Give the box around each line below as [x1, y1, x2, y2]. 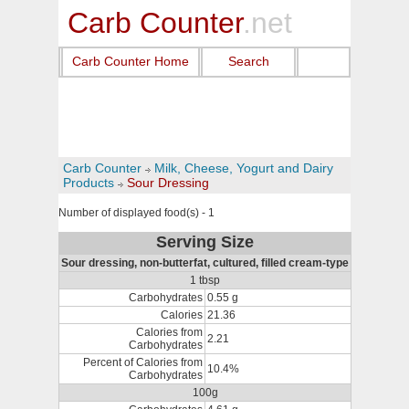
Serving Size [156, 233, 254, 251]
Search [227, 54, 269, 68]
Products [63, 175, 114, 190]
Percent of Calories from [83, 356, 203, 369]
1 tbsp [190, 274, 220, 287]
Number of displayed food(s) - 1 [58, 206, 215, 219]
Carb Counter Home [72, 54, 189, 68]
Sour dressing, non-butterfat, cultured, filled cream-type [61, 257, 349, 269]
